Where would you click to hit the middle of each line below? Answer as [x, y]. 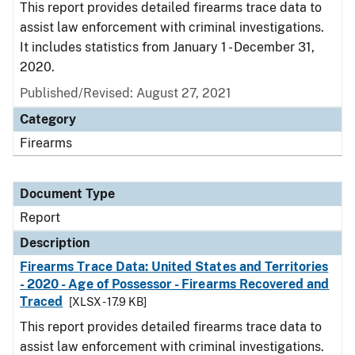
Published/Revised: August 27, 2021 [126, 93]
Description [55, 243]
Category [48, 119]
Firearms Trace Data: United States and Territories [174, 267]
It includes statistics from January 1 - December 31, [167, 47]
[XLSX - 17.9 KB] [108, 302]
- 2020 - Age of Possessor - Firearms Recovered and [175, 284]
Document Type [67, 194]
